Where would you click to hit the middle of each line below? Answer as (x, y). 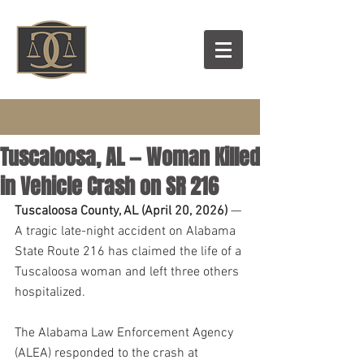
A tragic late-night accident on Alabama (127, 232)
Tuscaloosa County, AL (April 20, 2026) (121, 211)
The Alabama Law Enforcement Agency (126, 333)
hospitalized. (52, 292)
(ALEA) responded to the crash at (108, 353)
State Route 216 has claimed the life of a (130, 252)
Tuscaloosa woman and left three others (128, 272)
